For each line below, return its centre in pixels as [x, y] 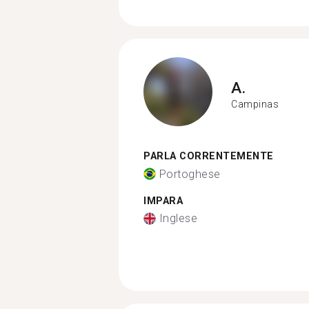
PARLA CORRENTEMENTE [209, 156]
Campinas [255, 104]
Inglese [178, 218]
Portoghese [190, 174]
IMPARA [163, 201]
